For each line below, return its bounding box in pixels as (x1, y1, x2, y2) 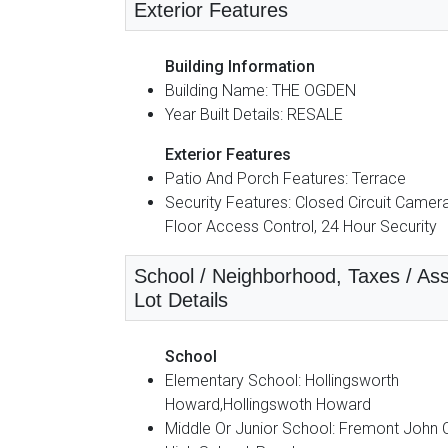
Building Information (165, 56, 315, 76)
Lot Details (134, 288, 228, 311)
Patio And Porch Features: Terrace (165, 168, 406, 188)
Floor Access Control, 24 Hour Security (165, 216, 437, 236)
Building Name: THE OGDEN (165, 80, 356, 100)
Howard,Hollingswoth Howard (165, 394, 371, 414)
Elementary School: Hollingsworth (165, 370, 399, 390)
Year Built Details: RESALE (165, 104, 343, 124)
